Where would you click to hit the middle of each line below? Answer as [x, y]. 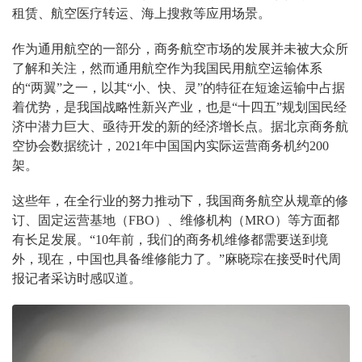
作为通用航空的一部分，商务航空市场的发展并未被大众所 [180, 49]
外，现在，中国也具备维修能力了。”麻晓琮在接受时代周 [177, 259]
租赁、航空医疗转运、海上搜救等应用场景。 [141, 13]
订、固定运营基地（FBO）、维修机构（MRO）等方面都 [176, 220]
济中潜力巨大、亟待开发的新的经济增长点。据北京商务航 [180, 126]
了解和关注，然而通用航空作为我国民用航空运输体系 [167, 68]
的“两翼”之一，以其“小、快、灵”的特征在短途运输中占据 [179, 88]
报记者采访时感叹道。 [77, 278]
